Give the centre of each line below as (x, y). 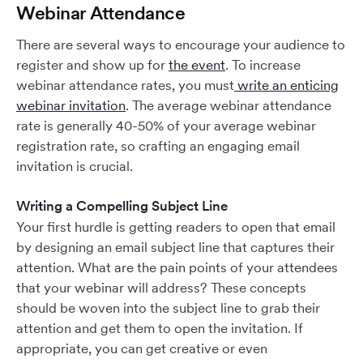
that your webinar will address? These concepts (161, 288)
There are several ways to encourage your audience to (181, 45)
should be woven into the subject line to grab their (168, 308)
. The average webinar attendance (228, 105)
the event (197, 65)
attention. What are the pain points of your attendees (177, 267)
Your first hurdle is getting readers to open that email (176, 227)
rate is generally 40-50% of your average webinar (166, 126)
